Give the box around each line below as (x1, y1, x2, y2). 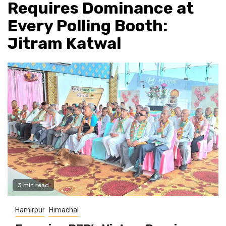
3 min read (18, 182, 49, 189)
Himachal (49, 206, 79, 214)
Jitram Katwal (8, 34, 121, 53)
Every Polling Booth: (8, 16, 167, 36)
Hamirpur (15, 206, 45, 214)
